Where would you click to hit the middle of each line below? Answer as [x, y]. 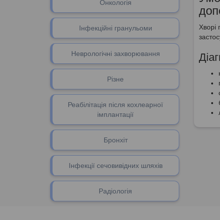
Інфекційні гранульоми [115, 28]
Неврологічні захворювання [115, 53]
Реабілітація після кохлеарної [116, 104]
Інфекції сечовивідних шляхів [115, 165]
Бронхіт [115, 140]
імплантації [116, 114]
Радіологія [116, 191]
